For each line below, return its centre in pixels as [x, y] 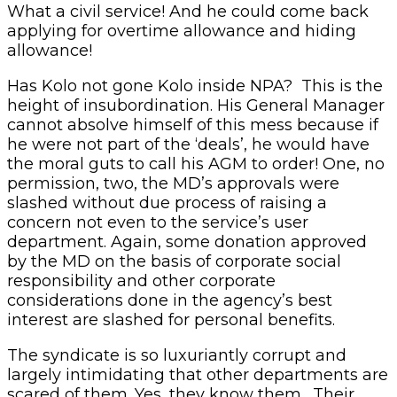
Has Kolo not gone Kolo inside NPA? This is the [195, 86]
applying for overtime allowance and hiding [182, 31]
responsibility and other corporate [141, 280]
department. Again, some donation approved [187, 241]
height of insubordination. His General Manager [196, 105]
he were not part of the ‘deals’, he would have [188, 144]
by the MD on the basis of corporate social [174, 261]
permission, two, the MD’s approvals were [173, 183]
